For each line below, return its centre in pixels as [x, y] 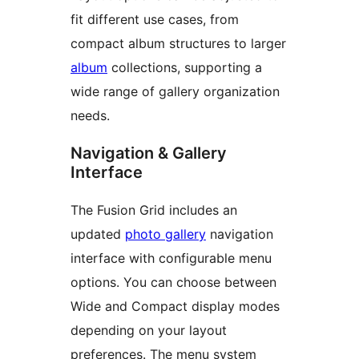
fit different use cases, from [155, 20]
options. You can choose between [173, 282]
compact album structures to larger [178, 44]
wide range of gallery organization [175, 92]
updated [98, 234]
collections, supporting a [185, 68]
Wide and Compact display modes [175, 307]
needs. [90, 116]
